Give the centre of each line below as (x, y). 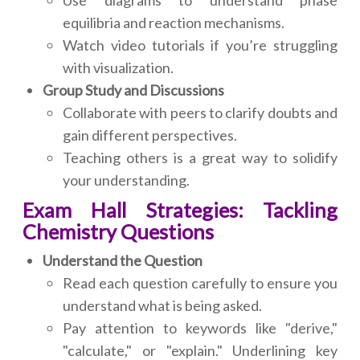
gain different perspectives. (150, 135)
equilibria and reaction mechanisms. (174, 23)
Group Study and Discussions (133, 90)
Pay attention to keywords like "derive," (200, 328)
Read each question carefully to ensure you (200, 283)
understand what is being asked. (162, 306)
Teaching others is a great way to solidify (200, 158)
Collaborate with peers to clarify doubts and (200, 113)
